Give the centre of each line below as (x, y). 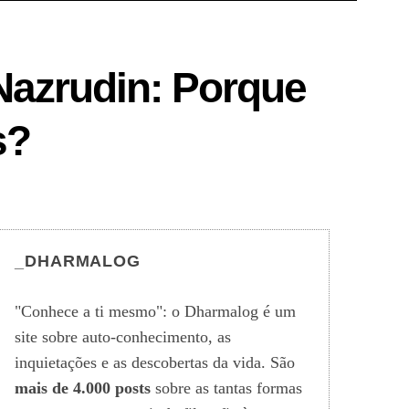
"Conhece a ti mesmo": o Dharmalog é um (155, 311)
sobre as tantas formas (226, 388)
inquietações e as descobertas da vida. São (155, 362)
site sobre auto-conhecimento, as (123, 337)
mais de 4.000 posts (83, 388)
